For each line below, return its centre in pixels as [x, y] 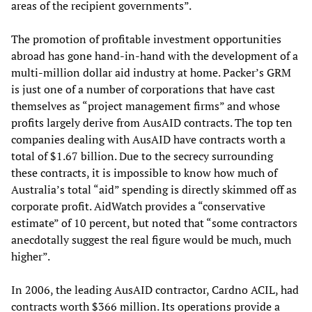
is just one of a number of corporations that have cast [143, 89]
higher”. [31, 257]
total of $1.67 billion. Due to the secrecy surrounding [142, 156]
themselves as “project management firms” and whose [146, 106]
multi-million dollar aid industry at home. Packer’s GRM [151, 73]
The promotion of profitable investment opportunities [146, 39]
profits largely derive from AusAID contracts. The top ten [152, 123]
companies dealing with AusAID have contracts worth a [148, 140]
